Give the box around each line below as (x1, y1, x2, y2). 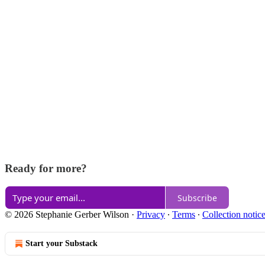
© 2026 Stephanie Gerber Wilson (5, 209, 129, 220)
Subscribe (177, 192, 217, 203)
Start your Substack (25, 239, 98, 248)
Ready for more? (5, 161, 87, 174)
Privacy (137, 209, 165, 220)
